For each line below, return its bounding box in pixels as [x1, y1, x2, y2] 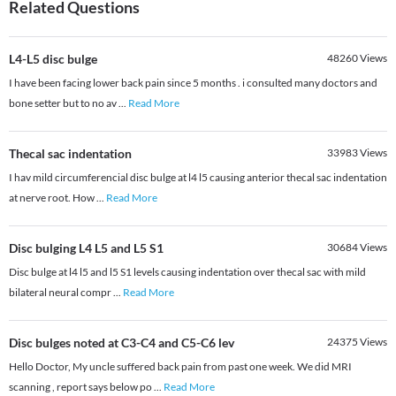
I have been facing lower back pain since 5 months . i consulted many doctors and [9, 76, 377, 90]
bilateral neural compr [9, 286, 113, 300]
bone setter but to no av [9, 96, 118, 110]
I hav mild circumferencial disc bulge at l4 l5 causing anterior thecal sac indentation [9, 171, 387, 185]
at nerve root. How [9, 191, 96, 205]
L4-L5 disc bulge [9, 51, 97, 67]
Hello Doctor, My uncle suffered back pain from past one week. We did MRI [9, 360, 352, 374]
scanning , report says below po [9, 380, 154, 394]
